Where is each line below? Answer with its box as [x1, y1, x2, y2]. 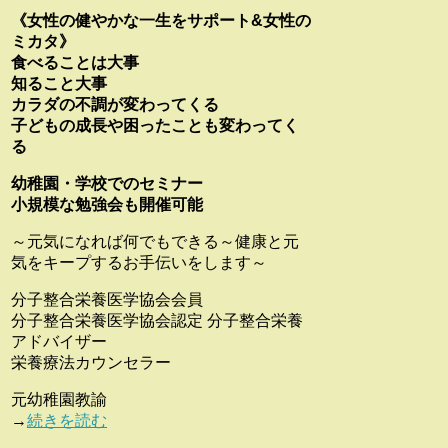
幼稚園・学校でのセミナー [11, 174, 203, 192]
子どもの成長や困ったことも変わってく [11, 116, 299, 134]
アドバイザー [11, 332, 107, 350]
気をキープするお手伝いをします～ [11, 253, 267, 271]
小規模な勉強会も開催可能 [11, 195, 203, 213]
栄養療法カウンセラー [11, 353, 171, 371]
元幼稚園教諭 [11, 390, 107, 408]
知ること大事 [11, 74, 107, 92]
